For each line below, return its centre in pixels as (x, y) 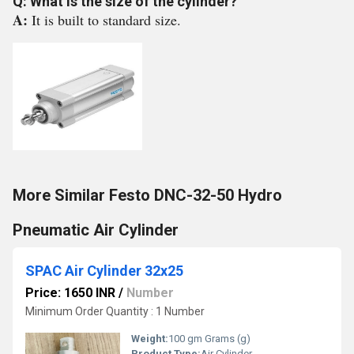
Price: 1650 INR (70, 293)
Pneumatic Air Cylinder (96, 230)
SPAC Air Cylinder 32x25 (104, 271)
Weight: (150, 339)
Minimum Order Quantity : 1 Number (115, 311)
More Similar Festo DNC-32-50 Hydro (147, 195)
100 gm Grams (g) (209, 339)
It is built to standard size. (106, 20)
